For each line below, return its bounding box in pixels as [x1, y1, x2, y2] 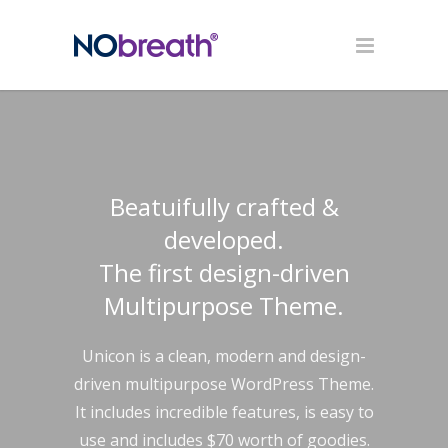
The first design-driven [98, 256, 350, 289]
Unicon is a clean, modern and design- [82, 345, 366, 367]
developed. [164, 223, 284, 256]
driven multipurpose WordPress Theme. [74, 373, 374, 395]
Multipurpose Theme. [104, 289, 344, 322]
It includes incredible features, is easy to [74, 401, 374, 423]
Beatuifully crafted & [109, 190, 339, 223]
